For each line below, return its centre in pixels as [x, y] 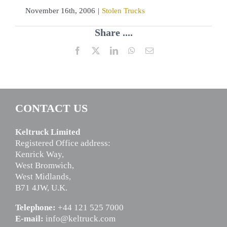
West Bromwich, [45, 166]
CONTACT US [51, 108]
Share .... [113, 32]
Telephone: [35, 208]
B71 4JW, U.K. [41, 188]
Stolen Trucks [123, 10]
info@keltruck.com [81, 219]
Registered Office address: [63, 143]
